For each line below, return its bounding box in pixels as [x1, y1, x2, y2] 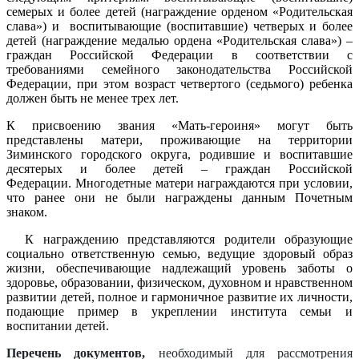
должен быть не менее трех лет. [6, 91, 179, 105]
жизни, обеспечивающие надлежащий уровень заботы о [6, 260, 353, 275]
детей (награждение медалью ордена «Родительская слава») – [6, 33, 353, 47]
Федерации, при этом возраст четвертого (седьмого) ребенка [6, 76, 353, 91]
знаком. [6, 204, 50, 219]
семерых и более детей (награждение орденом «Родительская [6, 4, 353, 18]
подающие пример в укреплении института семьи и [6, 304, 353, 318]
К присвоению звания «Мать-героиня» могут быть [6, 118, 353, 132]
